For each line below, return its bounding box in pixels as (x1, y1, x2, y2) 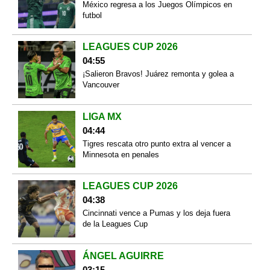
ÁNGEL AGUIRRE (82, 250, 164, 261)
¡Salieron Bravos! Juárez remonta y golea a (82, 69, 234, 79)
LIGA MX (82, 111, 122, 122)
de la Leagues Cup (82, 219, 148, 229)
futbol (82, 10, 102, 20)
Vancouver (82, 80, 119, 90)
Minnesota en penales (82, 149, 159, 159)
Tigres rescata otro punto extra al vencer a (82, 139, 231, 148)
